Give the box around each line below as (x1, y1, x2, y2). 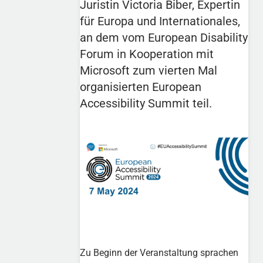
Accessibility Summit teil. (80, 96, 213, 110)
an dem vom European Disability (80, 30, 248, 45)
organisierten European (80, 79, 202, 94)
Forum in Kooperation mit (80, 46, 214, 61)
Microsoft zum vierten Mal (80, 63, 218, 77)
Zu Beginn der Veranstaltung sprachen (80, 247, 239, 258)
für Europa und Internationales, (80, 14, 241, 28)
